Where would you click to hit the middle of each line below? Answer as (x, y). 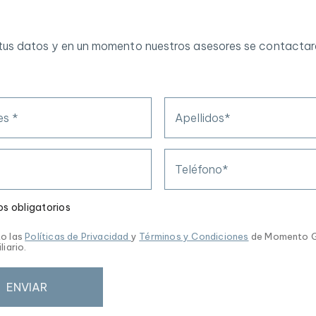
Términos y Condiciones (194, 236)
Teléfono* (201, 169)
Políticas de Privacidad (78, 236)
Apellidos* (202, 118)
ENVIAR (27, 287)
